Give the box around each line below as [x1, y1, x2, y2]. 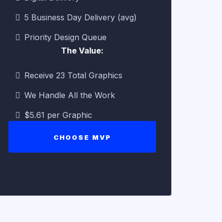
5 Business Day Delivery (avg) [24, 12, 137, 22]
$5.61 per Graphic [24, 110, 92, 120]
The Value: [61, 45, 104, 55]
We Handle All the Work [24, 90, 115, 100]
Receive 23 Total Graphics [24, 70, 122, 80]
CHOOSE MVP [54, 133, 111, 141]
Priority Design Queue [24, 32, 107, 42]
